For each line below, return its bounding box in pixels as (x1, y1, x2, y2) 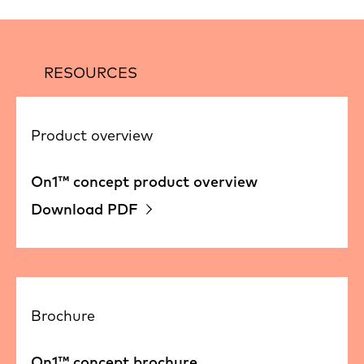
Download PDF (31, 199, 138, 219)
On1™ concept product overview (31, 171, 258, 191)
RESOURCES (44, 63, 137, 82)
